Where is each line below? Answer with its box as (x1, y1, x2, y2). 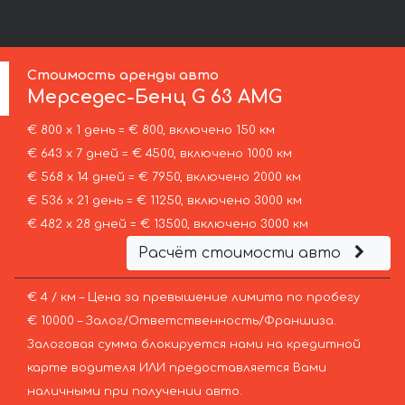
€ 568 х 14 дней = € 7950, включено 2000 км (26, 171, 301, 184)
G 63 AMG (192, 87, 283, 108)
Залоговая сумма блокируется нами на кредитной (26, 338, 361, 352)
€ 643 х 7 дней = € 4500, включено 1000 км (26, 147, 292, 161)
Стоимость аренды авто (27, 68, 220, 83)
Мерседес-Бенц (27, 87, 193, 108)
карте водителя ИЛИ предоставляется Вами (26, 362, 326, 375)
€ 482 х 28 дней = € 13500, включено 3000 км (26, 218, 308, 231)
